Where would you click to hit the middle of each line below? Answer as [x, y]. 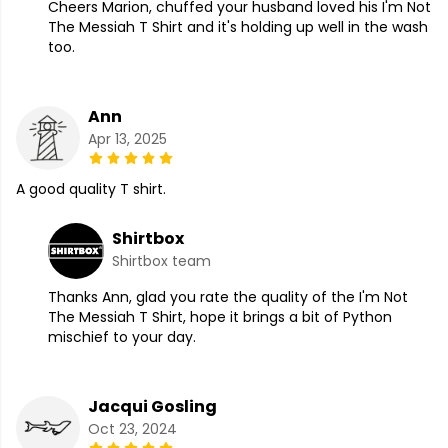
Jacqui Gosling [152, 407]
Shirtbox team [161, 261]
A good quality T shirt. [91, 189]
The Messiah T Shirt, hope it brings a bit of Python [220, 317]
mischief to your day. [122, 337]
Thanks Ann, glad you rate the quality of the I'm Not [228, 297]
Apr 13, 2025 [127, 139]
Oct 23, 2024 [132, 429]
